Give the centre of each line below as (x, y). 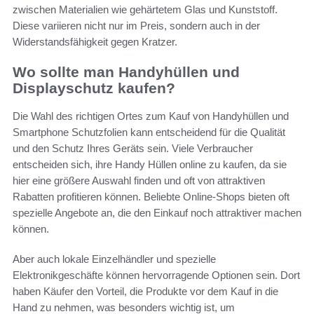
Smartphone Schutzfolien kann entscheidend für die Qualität (149, 132)
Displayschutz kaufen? (94, 88)
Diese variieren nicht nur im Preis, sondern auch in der (136, 25)
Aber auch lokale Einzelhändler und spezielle (114, 259)
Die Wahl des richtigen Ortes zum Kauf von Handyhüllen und (151, 116)
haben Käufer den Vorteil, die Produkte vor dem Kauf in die (145, 292)
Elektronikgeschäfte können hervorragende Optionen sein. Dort (156, 275)
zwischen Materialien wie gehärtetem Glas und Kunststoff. (145, 9)
